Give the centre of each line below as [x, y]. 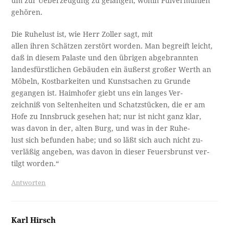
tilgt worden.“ [35, 164]
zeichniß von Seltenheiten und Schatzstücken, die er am [108, 105]
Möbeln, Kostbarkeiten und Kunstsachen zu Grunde [101, 82]
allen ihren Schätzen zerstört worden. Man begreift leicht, [112, 46]
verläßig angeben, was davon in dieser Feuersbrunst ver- [110, 152]
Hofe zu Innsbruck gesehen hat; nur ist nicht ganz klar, [107, 117]
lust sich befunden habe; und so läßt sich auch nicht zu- [107, 140]
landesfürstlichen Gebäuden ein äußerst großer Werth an [111, 70]
